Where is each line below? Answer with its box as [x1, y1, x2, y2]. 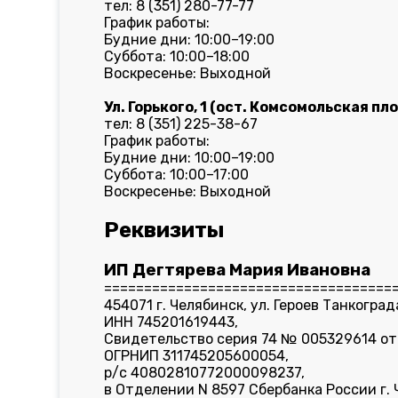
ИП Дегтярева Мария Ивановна [104, 260, 371, 280]
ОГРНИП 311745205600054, [104, 347, 290, 364]
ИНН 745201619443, [104, 314, 239, 330]
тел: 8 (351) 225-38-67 [104, 115, 259, 132]
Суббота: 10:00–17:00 [104, 166, 250, 183]
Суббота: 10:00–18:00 [104, 48, 251, 65]
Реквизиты [104, 218, 226, 243]
